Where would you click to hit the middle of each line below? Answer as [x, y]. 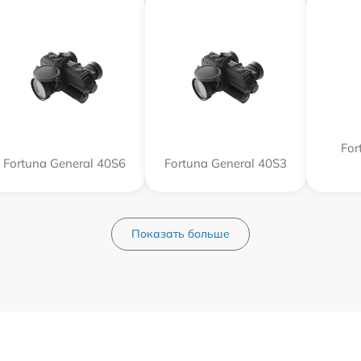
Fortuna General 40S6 [64, 163]
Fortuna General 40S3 [226, 163]
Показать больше [180, 234]
